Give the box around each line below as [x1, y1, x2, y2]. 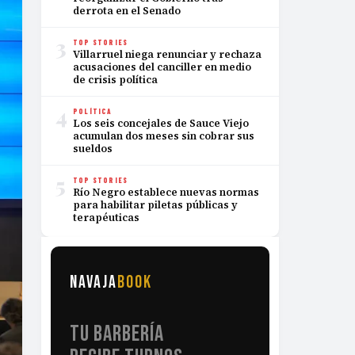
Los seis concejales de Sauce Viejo [73, 116, 249, 130]
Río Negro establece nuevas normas [73, 185, 259, 199]
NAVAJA [70, 272, 117, 293]
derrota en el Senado [73, 4, 181, 17]
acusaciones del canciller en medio [73, 60, 251, 74]
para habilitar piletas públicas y [73, 198, 238, 212]
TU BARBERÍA [70, 321, 164, 348]
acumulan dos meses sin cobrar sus [73, 129, 254, 143]
